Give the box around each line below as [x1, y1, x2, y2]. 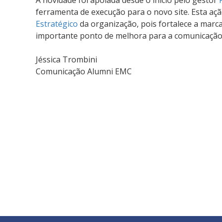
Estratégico [36, 18, 78, 29]
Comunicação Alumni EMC [36, 66, 132, 77]
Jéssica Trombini [36, 54, 97, 65]
